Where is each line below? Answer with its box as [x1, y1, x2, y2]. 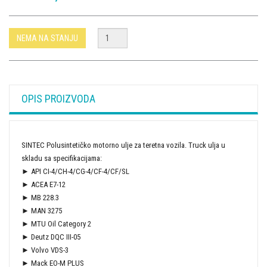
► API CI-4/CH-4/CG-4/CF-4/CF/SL [21, 167, 129, 176]
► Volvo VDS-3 [21, 246, 69, 255]
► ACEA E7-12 [21, 180, 66, 190]
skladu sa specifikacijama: [21, 154, 102, 163]
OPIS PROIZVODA [21, 92, 95, 105]
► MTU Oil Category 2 [21, 219, 91, 229]
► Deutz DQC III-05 [21, 232, 80, 242]
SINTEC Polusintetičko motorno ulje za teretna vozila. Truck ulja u [21, 141, 225, 150]
